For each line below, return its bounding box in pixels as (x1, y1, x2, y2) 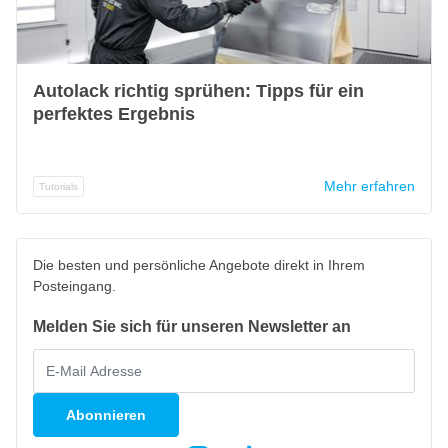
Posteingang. (33, 278, 116, 294)
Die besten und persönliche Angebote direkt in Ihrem (33, 257, 365, 273)
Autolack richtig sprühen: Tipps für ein (33, 81, 364, 101)
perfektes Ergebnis (33, 104, 195, 124)
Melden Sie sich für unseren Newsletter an (33, 318, 351, 335)
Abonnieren (66, 406, 146, 423)
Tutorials (39, 180, 78, 192)
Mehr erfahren (324, 178, 415, 194)
